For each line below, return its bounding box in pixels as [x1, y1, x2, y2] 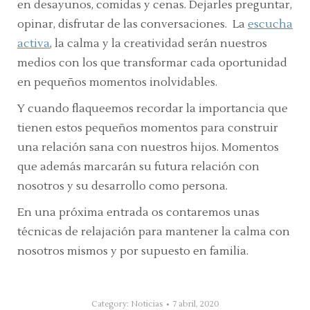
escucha [248, 17, 293, 32]
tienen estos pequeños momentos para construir [17, 121, 278, 136]
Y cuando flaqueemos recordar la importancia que [17, 102, 288, 116]
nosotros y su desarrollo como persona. [17, 179, 228, 194]
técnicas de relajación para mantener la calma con [17, 225, 290, 239]
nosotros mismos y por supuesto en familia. [17, 244, 248, 259]
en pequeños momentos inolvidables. [17, 75, 217, 90]
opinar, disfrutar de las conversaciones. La [17, 17, 248, 32]
